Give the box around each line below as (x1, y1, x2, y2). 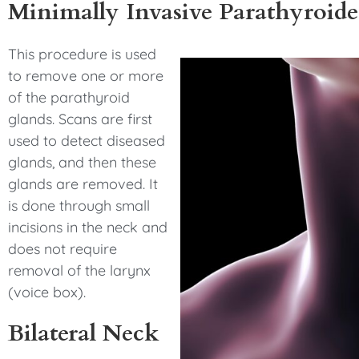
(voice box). (8, 283, 86, 301)
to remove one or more (8, 67, 163, 85)
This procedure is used (8, 45, 156, 63)
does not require (8, 240, 117, 258)
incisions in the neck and (8, 218, 167, 236)
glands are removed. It (8, 175, 158, 193)
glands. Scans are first (8, 110, 152, 128)
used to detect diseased (8, 131, 165, 150)
